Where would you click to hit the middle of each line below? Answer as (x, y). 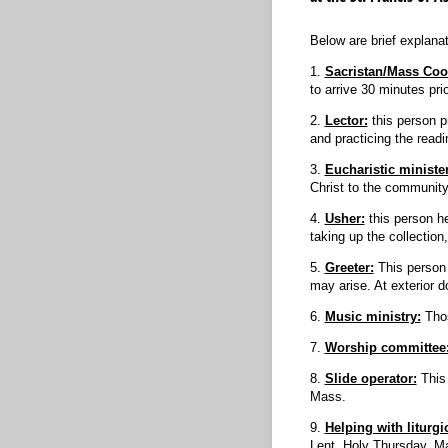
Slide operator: (370, 378)
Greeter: (349, 267)
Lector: (346, 120)
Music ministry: (372, 316)
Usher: (344, 218)
